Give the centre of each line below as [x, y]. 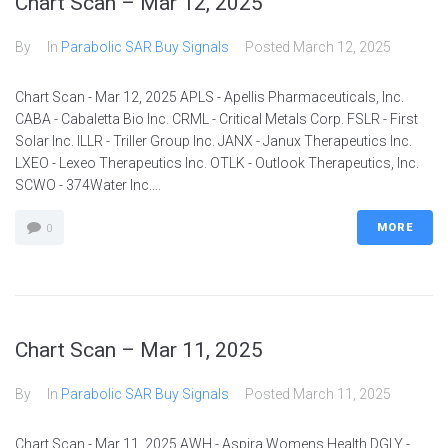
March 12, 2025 [342, 47]
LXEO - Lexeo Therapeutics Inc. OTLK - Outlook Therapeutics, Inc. [217, 163]
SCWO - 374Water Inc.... [88, 185]
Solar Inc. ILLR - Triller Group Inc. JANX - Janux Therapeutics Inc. [213, 141]
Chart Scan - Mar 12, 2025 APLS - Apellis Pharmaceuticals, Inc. [209, 97]
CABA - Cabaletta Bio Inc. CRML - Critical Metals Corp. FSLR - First [216, 119]
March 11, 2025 [342, 394]
